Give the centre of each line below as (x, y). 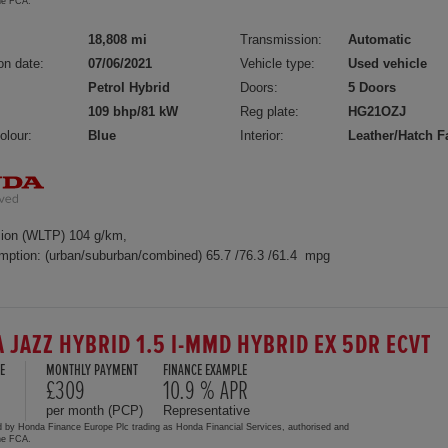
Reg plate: (270, 111)
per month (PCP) (94, 410)
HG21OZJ (377, 111)
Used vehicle (388, 63)
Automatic (380, 39)
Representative (206, 410)
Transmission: (281, 39)
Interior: (262, 135)
